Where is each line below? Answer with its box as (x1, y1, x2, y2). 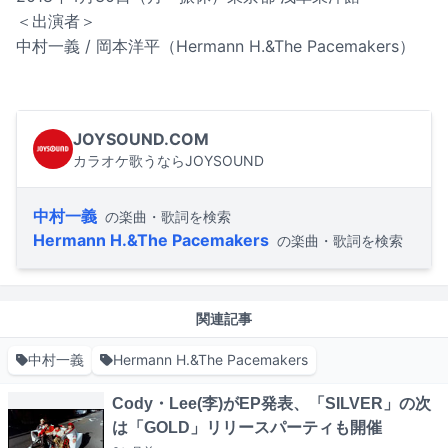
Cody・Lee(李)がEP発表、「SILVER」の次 (112, 395, 431, 413)
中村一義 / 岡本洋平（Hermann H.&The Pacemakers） (16, 36, 415, 57)
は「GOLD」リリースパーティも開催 (112, 419, 382, 437)
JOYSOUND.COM (73, 129, 209, 150)
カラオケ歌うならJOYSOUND (73, 152, 264, 170)
